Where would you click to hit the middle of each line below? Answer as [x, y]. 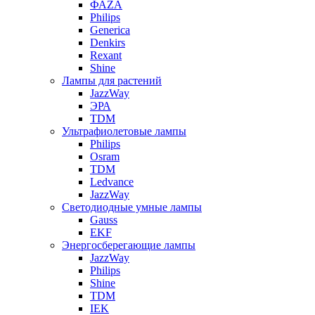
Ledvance [112, 181]
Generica [110, 30]
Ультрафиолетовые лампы [124, 131]
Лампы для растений [112, 80]
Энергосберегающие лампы [129, 245]
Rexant [106, 55]
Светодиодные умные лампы [132, 207]
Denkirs [108, 42]
